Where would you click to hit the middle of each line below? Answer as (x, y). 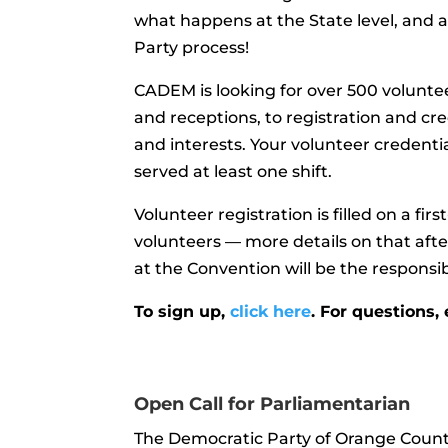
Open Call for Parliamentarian (272, 404)
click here (271, 311)
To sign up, (182, 311)
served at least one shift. (233, 171)
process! (214, 47)
